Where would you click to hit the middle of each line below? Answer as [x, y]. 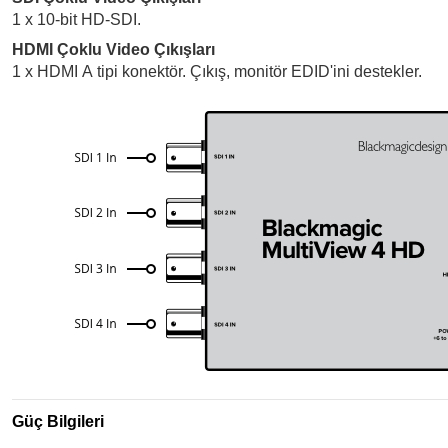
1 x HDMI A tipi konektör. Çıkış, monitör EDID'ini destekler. [217, 71]
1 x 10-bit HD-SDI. [76, 19]
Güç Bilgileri [58, 421]
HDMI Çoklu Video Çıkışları [113, 49]
